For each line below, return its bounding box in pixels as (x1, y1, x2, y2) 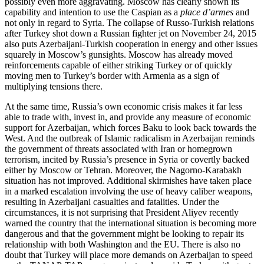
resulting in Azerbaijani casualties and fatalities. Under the (5, 196, 219, 207)
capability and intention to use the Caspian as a (5, 6, 180, 17)
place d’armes (180, 6, 233, 17)
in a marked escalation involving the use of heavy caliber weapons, (5, 186, 253, 196)
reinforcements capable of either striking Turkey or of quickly (5, 60, 232, 70)
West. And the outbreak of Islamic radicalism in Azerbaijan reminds (5, 133, 255, 143)
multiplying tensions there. (5, 81, 103, 91)
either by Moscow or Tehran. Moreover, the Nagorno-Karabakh (5, 164, 242, 175)
